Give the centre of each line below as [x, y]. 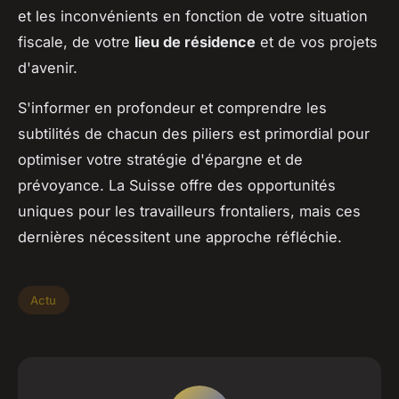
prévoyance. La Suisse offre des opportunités [177, 186]
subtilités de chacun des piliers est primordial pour [194, 134]
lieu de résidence [195, 42]
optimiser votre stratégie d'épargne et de [160, 160]
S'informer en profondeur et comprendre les [172, 108]
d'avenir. [48, 68]
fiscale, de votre [76, 42]
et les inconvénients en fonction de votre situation [193, 16]
